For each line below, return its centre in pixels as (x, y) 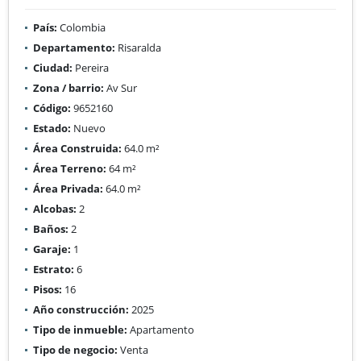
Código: (52, 108)
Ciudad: (53, 67)
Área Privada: (68, 188)
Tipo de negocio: (75, 349)
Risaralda (138, 47)
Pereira (91, 67)
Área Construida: (77, 148)
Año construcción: (81, 309)
